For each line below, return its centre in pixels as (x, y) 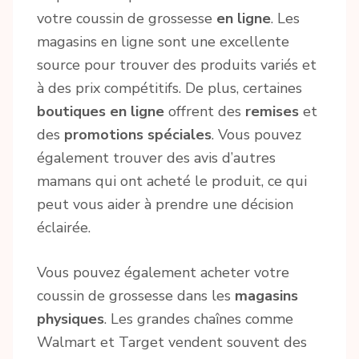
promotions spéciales (138, 134)
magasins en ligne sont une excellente (163, 41)
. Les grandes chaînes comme (199, 319)
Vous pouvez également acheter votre (163, 272)
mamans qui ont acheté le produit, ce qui (172, 181)
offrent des (205, 111)
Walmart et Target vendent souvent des (172, 342)
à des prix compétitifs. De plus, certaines (169, 88)
